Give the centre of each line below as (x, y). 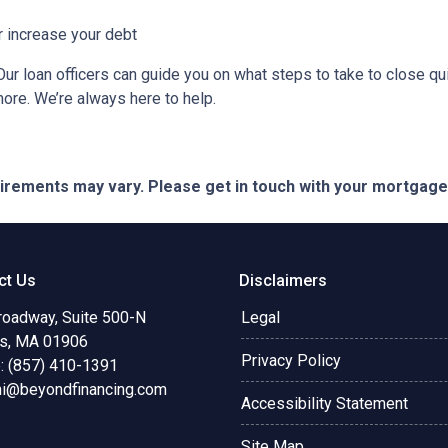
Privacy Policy (291, 360)
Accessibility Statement (324, 403)
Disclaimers (283, 280)
